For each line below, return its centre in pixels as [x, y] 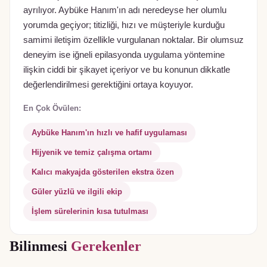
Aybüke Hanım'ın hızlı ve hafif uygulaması [109, 132]
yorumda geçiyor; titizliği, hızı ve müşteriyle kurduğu [124, 25]
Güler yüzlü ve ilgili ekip [77, 191]
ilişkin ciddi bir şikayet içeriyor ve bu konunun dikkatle [127, 69]
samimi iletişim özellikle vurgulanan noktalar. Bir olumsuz [133, 40]
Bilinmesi [40, 246]
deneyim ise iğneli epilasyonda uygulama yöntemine [124, 55]
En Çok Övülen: [52, 108]
